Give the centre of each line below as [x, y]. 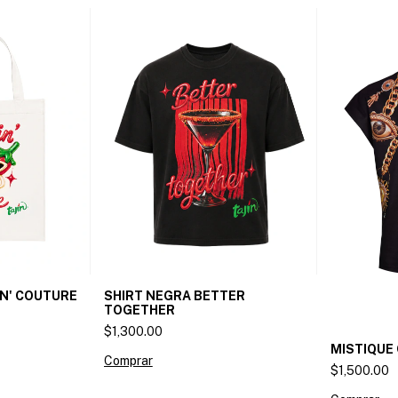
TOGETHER [139, 310]
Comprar [128, 361]
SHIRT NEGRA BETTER [174, 296]
